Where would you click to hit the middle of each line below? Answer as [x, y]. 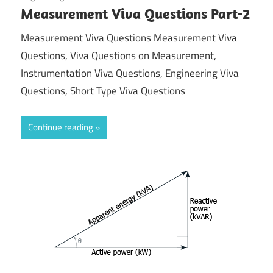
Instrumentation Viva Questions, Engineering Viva [130, 73]
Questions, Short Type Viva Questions [103, 91]
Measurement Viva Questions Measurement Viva [129, 38]
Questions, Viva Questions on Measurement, [119, 56]
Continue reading [61, 127]
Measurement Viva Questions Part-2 [135, 13]
